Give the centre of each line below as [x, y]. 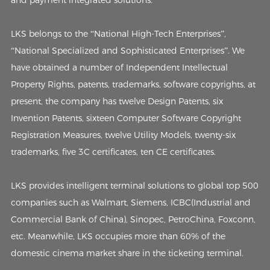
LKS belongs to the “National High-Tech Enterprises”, [118, 33]
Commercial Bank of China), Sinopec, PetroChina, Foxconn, [133, 219]
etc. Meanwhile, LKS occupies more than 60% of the [118, 236]
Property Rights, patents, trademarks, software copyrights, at [133, 84]
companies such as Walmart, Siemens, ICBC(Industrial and [130, 202]
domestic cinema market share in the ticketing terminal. [127, 253]
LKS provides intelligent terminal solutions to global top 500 [134, 185]
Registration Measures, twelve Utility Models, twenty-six [123, 135]
